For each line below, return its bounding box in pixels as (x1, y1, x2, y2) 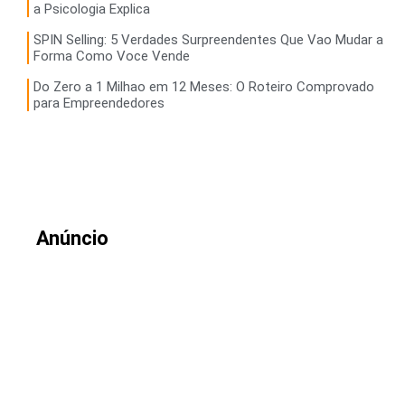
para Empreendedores (33, 94, 165, 111)
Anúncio (36, 226, 108, 250)
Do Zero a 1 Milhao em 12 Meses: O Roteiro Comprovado (33, 78, 374, 95)
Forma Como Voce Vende (33, 47, 190, 64)
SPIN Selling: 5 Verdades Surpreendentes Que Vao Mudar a (33, 31, 383, 48)
